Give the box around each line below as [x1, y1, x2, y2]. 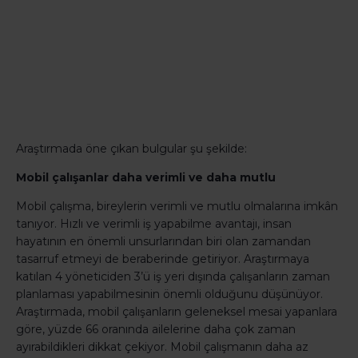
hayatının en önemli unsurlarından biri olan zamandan [16, 234, 311, 249]
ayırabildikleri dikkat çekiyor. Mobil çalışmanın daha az [16, 340, 308, 355]
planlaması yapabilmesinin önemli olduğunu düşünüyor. [16, 287, 323, 302]
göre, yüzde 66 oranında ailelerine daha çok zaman [16, 322, 296, 337]
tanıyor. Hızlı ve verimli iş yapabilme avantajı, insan [16, 217, 292, 232]
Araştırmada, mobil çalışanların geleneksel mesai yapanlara [16, 304, 337, 320]
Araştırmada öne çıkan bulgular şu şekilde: [16, 141, 247, 157]
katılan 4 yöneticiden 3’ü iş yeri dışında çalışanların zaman [16, 269, 330, 284]
